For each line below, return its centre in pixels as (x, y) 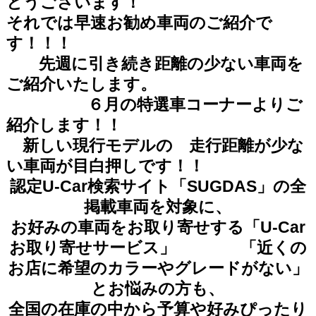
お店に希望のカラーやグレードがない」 (158, 268)
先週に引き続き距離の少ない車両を (154, 63)
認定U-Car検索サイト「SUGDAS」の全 (158, 186)
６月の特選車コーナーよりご (154, 104)
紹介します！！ (64, 125)
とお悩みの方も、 (158, 288)
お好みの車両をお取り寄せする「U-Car (158, 227)
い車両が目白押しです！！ (105, 166)
